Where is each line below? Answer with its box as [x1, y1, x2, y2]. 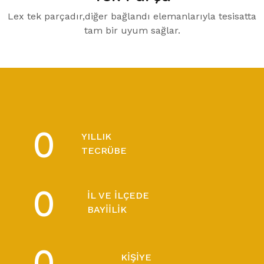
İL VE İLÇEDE [87, 190, 150, 201]
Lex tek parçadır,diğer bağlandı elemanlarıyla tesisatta [8, 11, 256, 22]
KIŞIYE [121, 252, 152, 263]
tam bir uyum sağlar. [84, 25, 180, 36]
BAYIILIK [87, 204, 127, 215]
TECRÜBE [81, 145, 127, 156]
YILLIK [81, 131, 112, 142]
